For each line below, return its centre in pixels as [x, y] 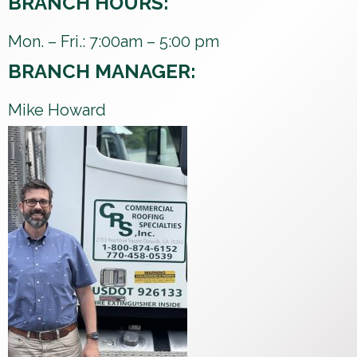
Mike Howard [57, 110]
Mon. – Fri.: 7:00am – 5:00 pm [114, 41]
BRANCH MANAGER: [102, 71]
